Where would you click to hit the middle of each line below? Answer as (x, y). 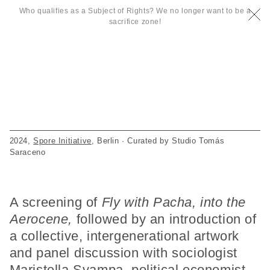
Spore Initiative (62, 140)
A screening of (55, 202)
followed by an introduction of (165, 219)
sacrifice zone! (135, 22)
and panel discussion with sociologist (123, 253)
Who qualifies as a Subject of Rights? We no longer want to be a (135, 11)
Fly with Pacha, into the (174, 202)
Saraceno (27, 152)
